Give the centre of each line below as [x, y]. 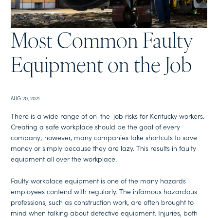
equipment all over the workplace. [64, 159]
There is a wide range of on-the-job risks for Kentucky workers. [108, 116]
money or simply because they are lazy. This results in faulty [104, 148]
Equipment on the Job [101, 67]
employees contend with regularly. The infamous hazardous [104, 191]
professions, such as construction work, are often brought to [102, 202]
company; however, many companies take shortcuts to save [104, 137]
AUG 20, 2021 [26, 98]
